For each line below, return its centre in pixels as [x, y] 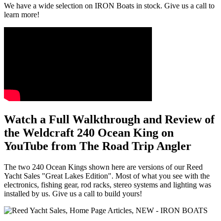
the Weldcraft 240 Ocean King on [89, 133]
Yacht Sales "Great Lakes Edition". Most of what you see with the [107, 176]
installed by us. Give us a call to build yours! [73, 194]
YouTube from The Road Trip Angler [98, 146]
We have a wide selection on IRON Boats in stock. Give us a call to [109, 6]
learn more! [22, 15]
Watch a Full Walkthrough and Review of [109, 120]
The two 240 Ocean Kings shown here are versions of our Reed [103, 167]
